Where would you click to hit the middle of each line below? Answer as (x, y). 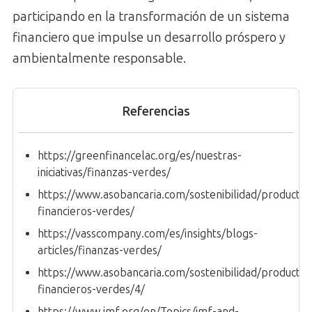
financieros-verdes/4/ (91, 289)
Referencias (156, 111)
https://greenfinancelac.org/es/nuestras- (140, 155)
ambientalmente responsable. (99, 58)
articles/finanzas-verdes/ (100, 250)
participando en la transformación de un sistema (151, 16)
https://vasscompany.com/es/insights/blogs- (148, 233)
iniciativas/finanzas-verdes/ (104, 172)
